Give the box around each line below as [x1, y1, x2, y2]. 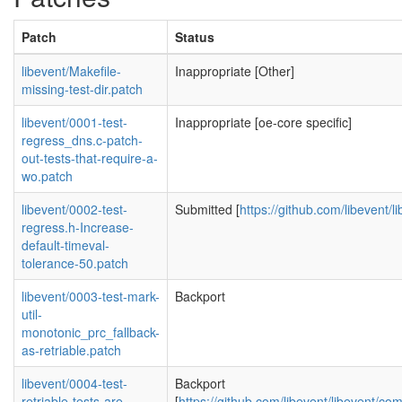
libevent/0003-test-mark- [22, 287, 160, 305]
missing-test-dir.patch [22, 80, 143, 98]
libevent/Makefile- [22, 62, 121, 80]
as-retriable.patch [22, 341, 121, 359]
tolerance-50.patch [22, 254, 128, 272]
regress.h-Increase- [22, 218, 134, 236]
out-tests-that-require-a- [22, 149, 158, 167]
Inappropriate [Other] [175, 62, 294, 80]
